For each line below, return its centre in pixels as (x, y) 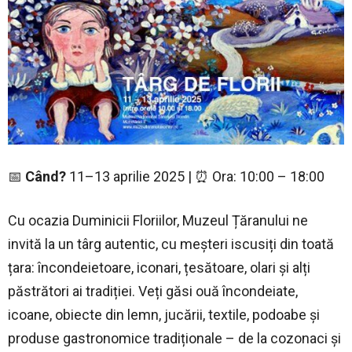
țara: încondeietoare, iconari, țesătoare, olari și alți (159, 268)
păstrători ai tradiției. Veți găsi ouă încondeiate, (153, 291)
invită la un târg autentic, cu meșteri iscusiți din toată (171, 244)
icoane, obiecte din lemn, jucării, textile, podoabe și (164, 315)
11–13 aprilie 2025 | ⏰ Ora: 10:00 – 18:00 (195, 177)
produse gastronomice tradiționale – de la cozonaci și (174, 339)
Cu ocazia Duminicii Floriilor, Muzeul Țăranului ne (158, 221)
